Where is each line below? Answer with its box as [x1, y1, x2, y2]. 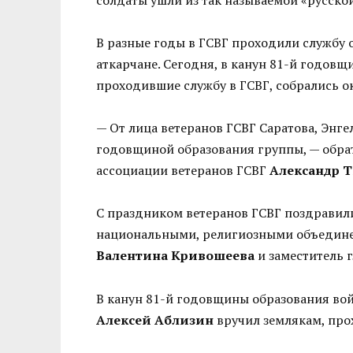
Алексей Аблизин [96, 310, 214, 329]
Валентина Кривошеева [96, 247, 255, 265]
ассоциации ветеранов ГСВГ [96, 162, 269, 180]
